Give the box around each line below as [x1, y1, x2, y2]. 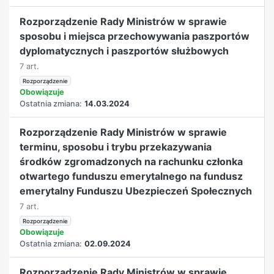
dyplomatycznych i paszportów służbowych [20, 44, 229, 57]
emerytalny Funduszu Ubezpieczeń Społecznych [20, 184, 253, 197]
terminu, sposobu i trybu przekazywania [20, 140, 212, 153]
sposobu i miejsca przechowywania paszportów [20, 29, 250, 42]
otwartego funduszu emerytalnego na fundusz [20, 169, 243, 182]
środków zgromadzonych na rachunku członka [20, 155, 243, 168]
